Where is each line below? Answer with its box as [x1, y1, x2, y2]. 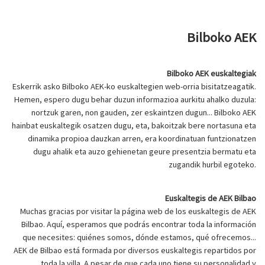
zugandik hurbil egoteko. [169, 159, 256, 170]
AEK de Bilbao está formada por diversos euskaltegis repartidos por [14, 245, 256, 256]
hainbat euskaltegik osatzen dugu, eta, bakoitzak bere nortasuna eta [12, 119, 256, 131]
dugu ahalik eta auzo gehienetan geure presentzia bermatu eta [33, 146, 256, 157]
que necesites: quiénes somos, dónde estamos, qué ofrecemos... [22, 232, 256, 243]
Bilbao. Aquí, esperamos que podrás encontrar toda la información [21, 219, 256, 230]
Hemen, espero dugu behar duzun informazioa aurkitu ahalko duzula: [14, 93, 256, 105]
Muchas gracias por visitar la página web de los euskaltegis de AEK [20, 206, 256, 217]
